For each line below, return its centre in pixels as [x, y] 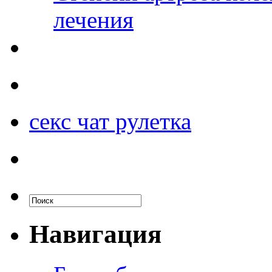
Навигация [95, 234]
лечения [93, 19]
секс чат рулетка [110, 121]
